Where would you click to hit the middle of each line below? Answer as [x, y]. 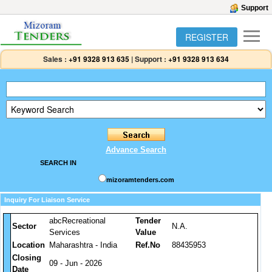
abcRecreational [77, 221]
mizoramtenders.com [140, 180]
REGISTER [207, 37]
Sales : [55, 59]
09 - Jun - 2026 [76, 263]
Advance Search [136, 150]
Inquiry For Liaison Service [47, 200]
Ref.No [148, 245]
